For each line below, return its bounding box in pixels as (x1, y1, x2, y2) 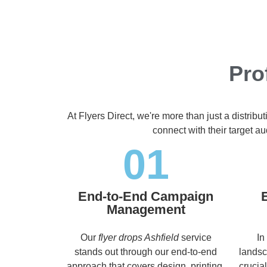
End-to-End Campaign (78, 188, 213, 204)
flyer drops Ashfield (98, 232, 179, 243)
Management (106, 201, 185, 217)
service (178, 232, 212, 243)
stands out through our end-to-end (74, 246, 217, 257)
